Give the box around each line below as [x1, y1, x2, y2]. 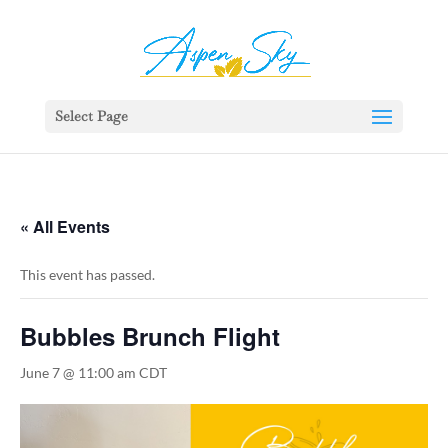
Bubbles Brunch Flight [20, 319, 280, 353]
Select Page [54, 107, 128, 125]
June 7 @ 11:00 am [20, 364, 136, 381]
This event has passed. [20, 266, 155, 283]
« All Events [20, 215, 110, 238]
